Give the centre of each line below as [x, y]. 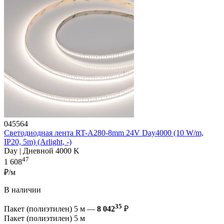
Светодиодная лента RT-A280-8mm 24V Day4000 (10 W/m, [104, 132]
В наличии [22, 190]
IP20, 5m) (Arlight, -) [38, 141]
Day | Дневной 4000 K [42, 150]
